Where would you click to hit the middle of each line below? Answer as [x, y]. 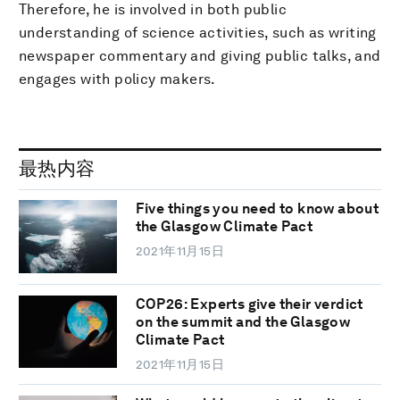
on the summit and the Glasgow [243, 321]
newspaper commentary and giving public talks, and [200, 55]
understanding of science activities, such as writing [198, 32]
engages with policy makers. [117, 79]
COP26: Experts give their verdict [249, 304]
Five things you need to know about [257, 209]
